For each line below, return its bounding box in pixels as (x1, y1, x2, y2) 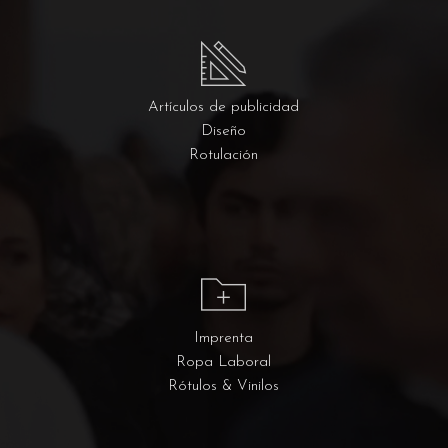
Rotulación (189, 148, 259, 164)
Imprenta (194, 331, 254, 347)
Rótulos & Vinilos (168, 379, 280, 395)
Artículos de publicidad (148, 100, 300, 116)
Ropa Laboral (176, 355, 272, 371)
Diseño (201, 124, 247, 140)
